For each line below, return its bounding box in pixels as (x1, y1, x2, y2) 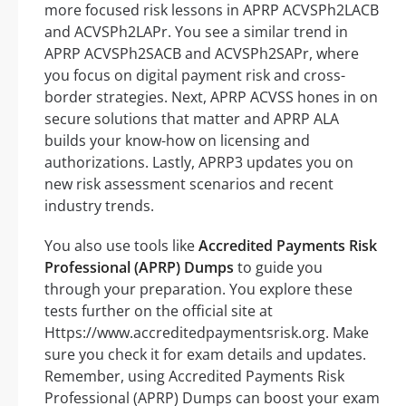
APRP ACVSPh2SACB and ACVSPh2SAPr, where (44, 43, 359, 63)
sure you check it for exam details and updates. (44, 343, 366, 364)
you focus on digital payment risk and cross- (44, 64, 345, 85)
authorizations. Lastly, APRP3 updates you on (44, 151, 353, 172)
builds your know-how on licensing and (44, 130, 310, 150)
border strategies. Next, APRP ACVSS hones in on (44, 86, 378, 107)
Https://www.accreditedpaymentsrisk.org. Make (44, 322, 369, 343)
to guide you (234, 256, 323, 277)
